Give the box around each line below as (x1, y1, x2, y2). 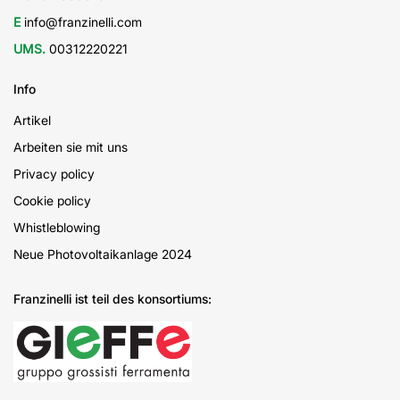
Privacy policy (13, 166, 95, 181)
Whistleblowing (13, 220, 100, 235)
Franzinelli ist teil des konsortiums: (13, 291, 212, 306)
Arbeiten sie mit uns (13, 139, 128, 154)
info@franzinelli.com (21, 14, 142, 29)
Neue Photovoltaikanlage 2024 (13, 246, 192, 262)
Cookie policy (13, 193, 91, 208)
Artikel (13, 112, 51, 128)
